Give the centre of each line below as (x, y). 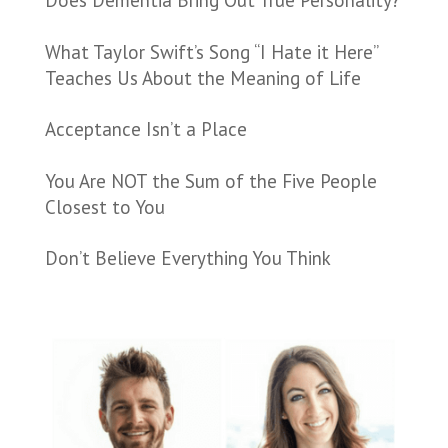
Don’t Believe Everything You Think (187, 258)
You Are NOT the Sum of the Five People (210, 180)
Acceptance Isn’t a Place (145, 129)
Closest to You (104, 206)
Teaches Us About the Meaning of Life (202, 77)
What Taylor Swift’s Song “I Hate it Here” (210, 51)
